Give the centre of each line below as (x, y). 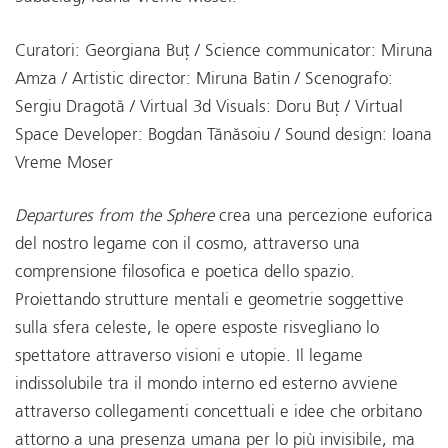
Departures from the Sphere (114, 216)
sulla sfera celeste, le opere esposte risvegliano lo (197, 328)
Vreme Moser (64, 163)
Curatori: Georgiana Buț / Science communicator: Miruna (224, 51)
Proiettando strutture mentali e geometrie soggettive (209, 300)
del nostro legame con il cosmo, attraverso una (187, 244)
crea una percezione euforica (323, 216)
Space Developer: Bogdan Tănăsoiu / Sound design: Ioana (223, 135)
